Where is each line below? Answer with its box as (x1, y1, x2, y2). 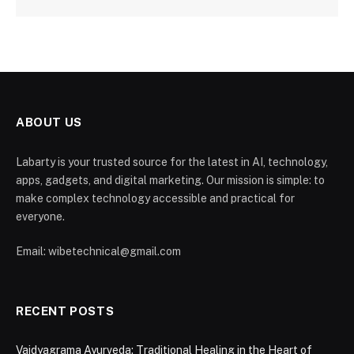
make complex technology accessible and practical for (16, 192, 295, 205)
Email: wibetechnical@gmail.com (16, 245, 181, 258)
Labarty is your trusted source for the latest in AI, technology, (16, 156, 328, 169)
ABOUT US (16, 115, 82, 130)
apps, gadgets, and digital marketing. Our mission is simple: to (16, 174, 325, 187)
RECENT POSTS (16, 304, 115, 318)
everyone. (16, 210, 65, 224)
